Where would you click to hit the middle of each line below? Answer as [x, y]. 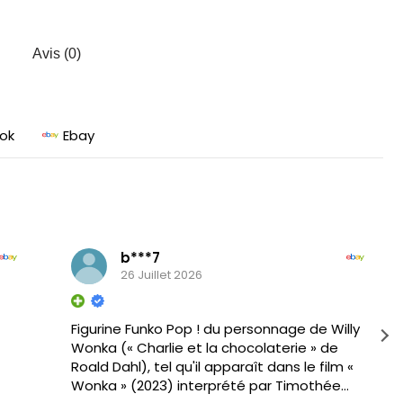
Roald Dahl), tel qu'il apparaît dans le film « [212, 366]
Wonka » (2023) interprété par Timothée [206, 385]
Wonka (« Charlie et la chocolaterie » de [204, 347]
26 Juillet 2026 [161, 275]
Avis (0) [57, 53]
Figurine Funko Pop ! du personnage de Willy [215, 328]
